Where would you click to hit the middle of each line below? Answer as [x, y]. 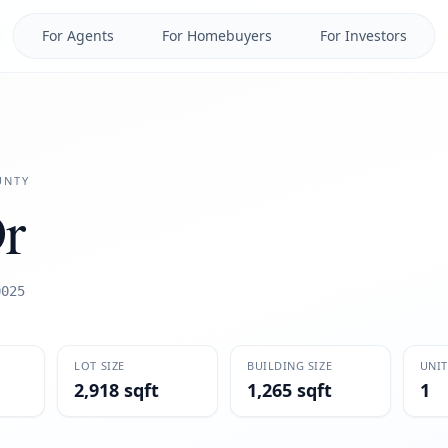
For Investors [363, 35]
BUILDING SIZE [289, 365]
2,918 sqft [117, 390]
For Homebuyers [216, 35]
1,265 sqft [289, 390]
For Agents [77, 35]
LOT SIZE [99, 365]
